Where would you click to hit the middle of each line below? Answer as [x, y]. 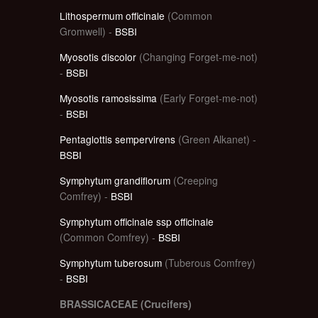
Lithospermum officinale [112, 15]
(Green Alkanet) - [216, 139]
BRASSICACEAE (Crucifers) [126, 303]
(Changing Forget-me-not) [197, 56]
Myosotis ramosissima [108, 98]
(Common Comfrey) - [109, 237]
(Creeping [194, 180]
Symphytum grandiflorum [115, 180]
